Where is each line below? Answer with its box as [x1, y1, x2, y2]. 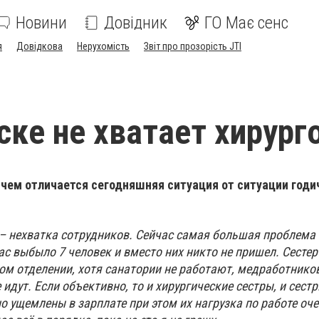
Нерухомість [77, 41, 130, 52]
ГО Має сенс [204, 13, 288, 33]
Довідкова [16, 41, 63, 52]
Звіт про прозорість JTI [144, 41, 241, 52]
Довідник [104, 13, 167, 33]
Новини [16, 13, 67, 33]
